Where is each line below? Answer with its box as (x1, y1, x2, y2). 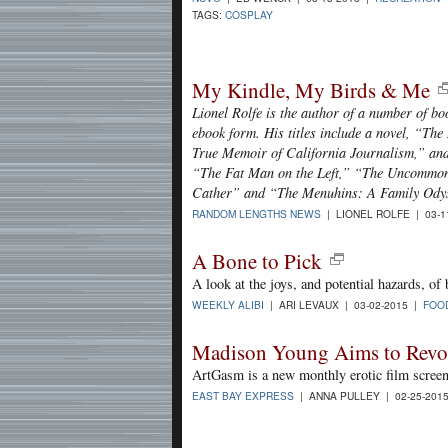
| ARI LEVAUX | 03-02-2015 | (264, 297, 423, 313)
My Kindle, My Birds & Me (192, 75, 430, 104)
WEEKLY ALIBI (192, 297, 264, 313)
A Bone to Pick (192, 247, 322, 276)
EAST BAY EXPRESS (192, 388, 294, 404)
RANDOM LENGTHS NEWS (192, 206, 321, 222)
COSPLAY (225, 7, 273, 23)
